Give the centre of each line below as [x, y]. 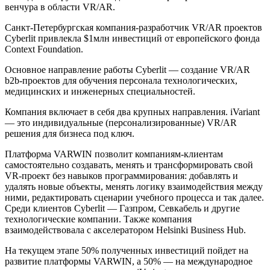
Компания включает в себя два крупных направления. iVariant [132, 111]
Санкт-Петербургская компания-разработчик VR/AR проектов [133, 27]
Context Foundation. [44, 49]
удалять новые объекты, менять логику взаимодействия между [134, 186]
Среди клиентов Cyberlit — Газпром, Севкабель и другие [122, 208]
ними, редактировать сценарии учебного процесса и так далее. [134, 197]
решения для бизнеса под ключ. [70, 133]
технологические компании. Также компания [98, 219]
